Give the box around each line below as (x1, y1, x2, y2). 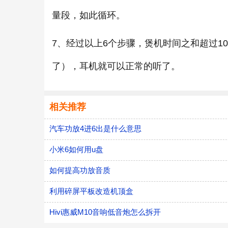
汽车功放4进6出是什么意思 (49, 124, 141, 133)
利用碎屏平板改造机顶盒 (49, 186, 133, 195)
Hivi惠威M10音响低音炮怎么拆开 (49, 207, 161, 216)
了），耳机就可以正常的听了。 (52, 61, 180, 71)
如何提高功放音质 (49, 165, 110, 175)
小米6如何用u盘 (49, 145, 103, 154)
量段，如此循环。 (52, 10, 125, 20)
